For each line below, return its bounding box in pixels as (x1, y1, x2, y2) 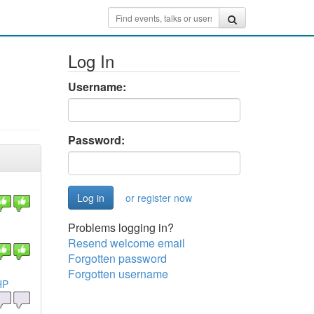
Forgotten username (67, 266, 168, 282)
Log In (67, 48, 114, 73)
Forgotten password (67, 250, 167, 266)
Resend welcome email (67, 235, 185, 251)
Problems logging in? (67, 219, 174, 235)
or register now (125, 191, 192, 205)
